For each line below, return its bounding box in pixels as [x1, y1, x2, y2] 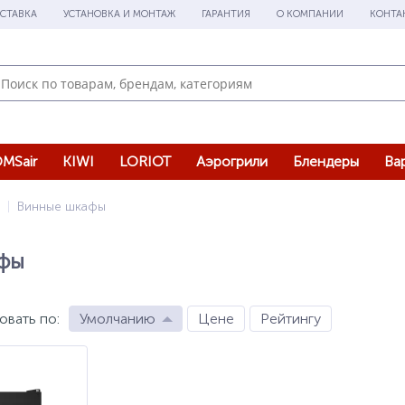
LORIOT [119, 153, 171, 170]
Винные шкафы [17, 199, 106, 214]
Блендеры [293, 153, 359, 170]
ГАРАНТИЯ [202, 8, 250, 20]
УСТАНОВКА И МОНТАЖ [63, 8, 175, 20]
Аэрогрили [196, 153, 268, 170]
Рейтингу [260, 310, 321, 327]
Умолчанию [80, 310, 155, 327]
